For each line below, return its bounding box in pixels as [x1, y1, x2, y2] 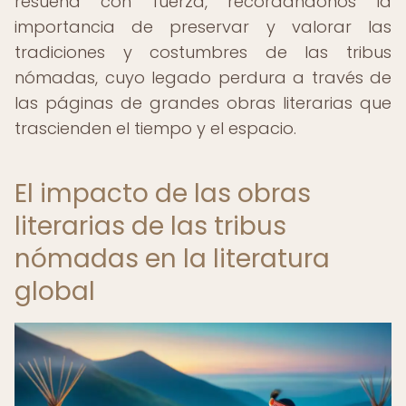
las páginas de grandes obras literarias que [14, 92, 391, 114]
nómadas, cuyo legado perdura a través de [14, 66, 391, 89]
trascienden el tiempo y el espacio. [14, 117, 296, 140]
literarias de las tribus [14, 208, 286, 244]
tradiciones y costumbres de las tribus [14, 41, 391, 63]
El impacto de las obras [14, 176, 311, 211]
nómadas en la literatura [14, 241, 330, 276]
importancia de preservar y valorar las [14, 15, 391, 38]
